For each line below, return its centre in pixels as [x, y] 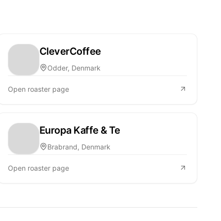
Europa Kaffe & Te [80, 130]
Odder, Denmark [74, 68]
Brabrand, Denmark [79, 147]
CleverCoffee [70, 51]
